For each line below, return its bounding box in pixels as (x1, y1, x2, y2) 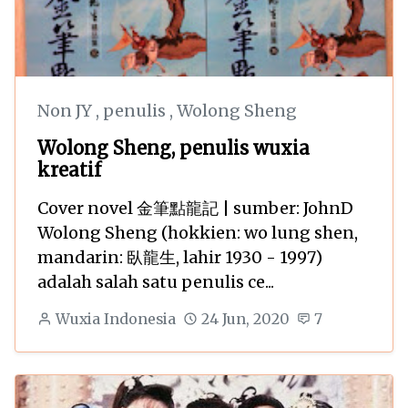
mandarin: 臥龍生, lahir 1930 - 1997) (37, 246, 322, 268)
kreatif (37, 158, 101, 181)
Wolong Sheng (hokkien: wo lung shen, (37, 221, 358, 243)
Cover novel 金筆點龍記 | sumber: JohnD (37, 197, 353, 219)
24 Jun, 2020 (200, 310, 290, 328)
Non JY (37, 99, 96, 121)
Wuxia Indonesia (55, 310, 176, 328)
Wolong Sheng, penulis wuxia (37, 136, 310, 159)
